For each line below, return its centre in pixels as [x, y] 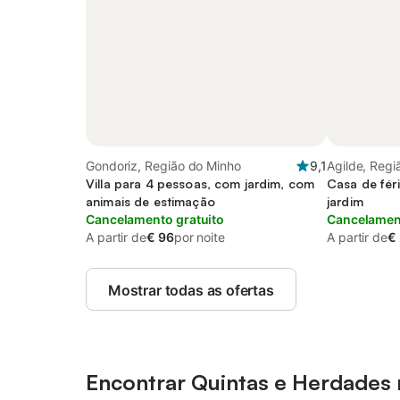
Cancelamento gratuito [155, 219]
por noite [199, 237]
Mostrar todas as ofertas [191, 290]
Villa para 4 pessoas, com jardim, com [200, 183]
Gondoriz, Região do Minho [163, 166]
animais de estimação [150, 201]
